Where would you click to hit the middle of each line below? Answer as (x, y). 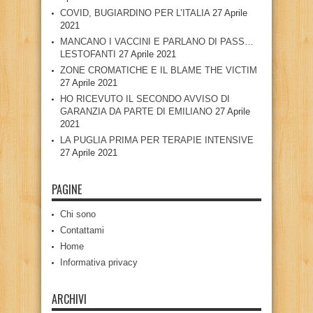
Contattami (82, 230)
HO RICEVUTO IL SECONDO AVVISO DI (145, 99)
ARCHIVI (69, 299)
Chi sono (78, 214)
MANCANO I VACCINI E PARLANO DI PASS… (157, 41)
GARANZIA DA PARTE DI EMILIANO (136, 111)
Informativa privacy (99, 262)
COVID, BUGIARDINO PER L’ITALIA (135, 13)
